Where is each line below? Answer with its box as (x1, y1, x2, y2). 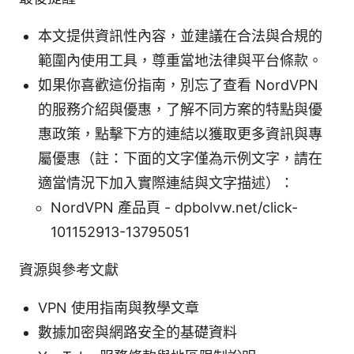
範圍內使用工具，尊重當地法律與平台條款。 (38, 51, 322, 69)
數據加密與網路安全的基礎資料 (38, 323, 237, 341)
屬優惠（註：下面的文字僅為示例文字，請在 (38, 149, 322, 167)
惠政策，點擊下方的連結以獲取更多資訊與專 (38, 125, 322, 142)
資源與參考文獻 (19, 261, 119, 278)
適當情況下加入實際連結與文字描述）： (38, 174, 294, 191)
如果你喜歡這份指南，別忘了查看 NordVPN (38, 76, 318, 93)
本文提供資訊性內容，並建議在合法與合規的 (38, 27, 322, 44)
